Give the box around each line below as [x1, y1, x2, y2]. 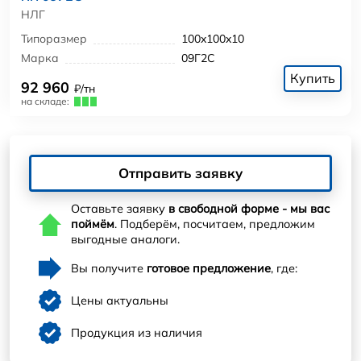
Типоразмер [21, 31, 87, 47]
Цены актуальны [71, 293, 168, 308]
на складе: [21, 95, 69, 108]
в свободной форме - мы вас [168, 201, 330, 217]
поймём [71, 217, 114, 232]
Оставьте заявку [71, 201, 168, 217]
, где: [271, 260, 297, 276]
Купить [290, 70, 335, 87]
